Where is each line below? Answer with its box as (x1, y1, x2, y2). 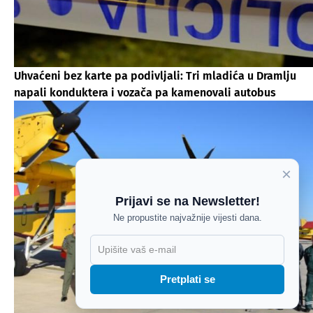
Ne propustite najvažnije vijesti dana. (112, 212, 262, 223)
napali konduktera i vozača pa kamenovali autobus (14, 85, 276, 99)
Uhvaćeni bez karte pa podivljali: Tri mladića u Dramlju (14, 68, 296, 82)
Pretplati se (159, 273, 215, 285)
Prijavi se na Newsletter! (115, 194, 260, 208)
